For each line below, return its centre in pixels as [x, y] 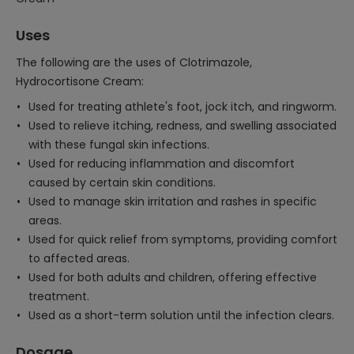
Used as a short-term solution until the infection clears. [181, 315]
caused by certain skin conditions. [122, 183]
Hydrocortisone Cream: [80, 81]
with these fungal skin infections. [119, 145]
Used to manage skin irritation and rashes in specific [173, 201]
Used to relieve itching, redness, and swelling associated [183, 126]
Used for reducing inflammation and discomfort [162, 164]
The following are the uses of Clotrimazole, [134, 62]
